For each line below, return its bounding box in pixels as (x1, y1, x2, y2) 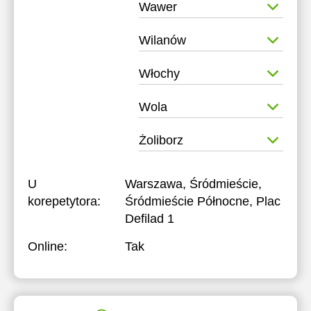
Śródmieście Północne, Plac (125, 194, 280, 208)
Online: (28, 239, 67, 253)
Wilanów (138, 33, 186, 47)
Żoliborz (138, 133, 183, 147)
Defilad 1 (125, 212, 174, 226)
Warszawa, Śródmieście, (125, 177, 262, 191)
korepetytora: (28, 194, 101, 208)
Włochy (138, 67, 180, 81)
